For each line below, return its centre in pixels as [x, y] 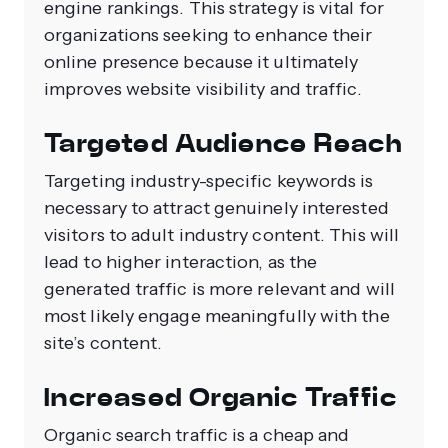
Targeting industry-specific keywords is [209, 180]
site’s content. [103, 342]
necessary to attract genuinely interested [216, 207]
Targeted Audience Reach [223, 143]
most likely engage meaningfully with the [217, 315]
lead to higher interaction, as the [181, 261]
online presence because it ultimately [201, 61]
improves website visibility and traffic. [203, 88]
